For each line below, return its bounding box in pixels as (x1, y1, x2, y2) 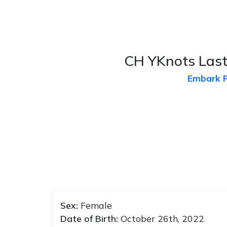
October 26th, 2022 (121, 213, 204, 224)
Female (81, 200, 112, 211)
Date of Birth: (60, 213, 121, 224)
